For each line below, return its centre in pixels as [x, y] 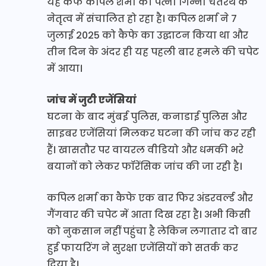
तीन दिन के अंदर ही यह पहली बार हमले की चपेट [153, 52]
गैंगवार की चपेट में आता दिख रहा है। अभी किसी [149, 215]
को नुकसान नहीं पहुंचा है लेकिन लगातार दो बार [152, 232]
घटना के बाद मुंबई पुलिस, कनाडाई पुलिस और [147, 117]
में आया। [65, 69]
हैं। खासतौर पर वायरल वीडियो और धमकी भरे [145, 150]
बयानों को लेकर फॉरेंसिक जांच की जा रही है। [145, 167]
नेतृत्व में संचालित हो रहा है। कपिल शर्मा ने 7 [142, 19]
